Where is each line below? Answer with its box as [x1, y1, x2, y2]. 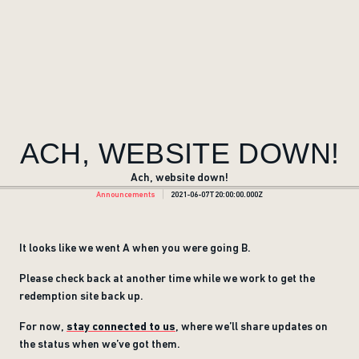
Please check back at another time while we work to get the [19, 272, 315, 284]
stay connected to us [67, 320, 175, 333]
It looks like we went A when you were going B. [19, 241, 253, 254]
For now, [19, 320, 67, 333]
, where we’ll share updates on [175, 320, 328, 333]
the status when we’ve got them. [19, 337, 180, 350]
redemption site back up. [19, 289, 143, 302]
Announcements [96, 190, 155, 199]
